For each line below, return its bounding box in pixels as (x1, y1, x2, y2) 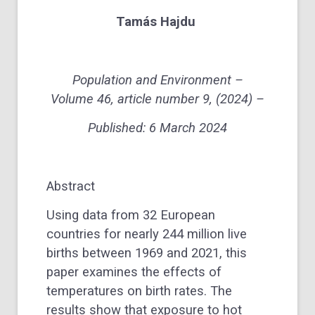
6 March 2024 (149, 120, 227, 136)
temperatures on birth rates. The (46, 283, 232, 300)
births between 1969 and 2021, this (46, 245, 247, 262)
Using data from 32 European (46, 207, 215, 224)
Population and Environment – (72, 72, 243, 88)
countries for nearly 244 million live (46, 226, 247, 243)
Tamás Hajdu (116, 13, 199, 30)
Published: (88, 120, 149, 136)
